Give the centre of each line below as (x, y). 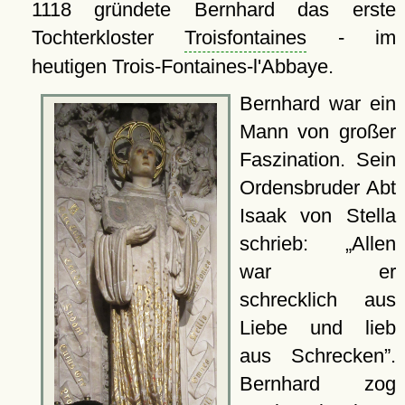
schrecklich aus (317, 299)
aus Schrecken (311, 355)
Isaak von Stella (317, 215)
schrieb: (292, 243)
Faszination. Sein (317, 159)
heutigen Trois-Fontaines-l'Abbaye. (182, 66)
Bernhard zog (317, 383)
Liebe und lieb (317, 327)
